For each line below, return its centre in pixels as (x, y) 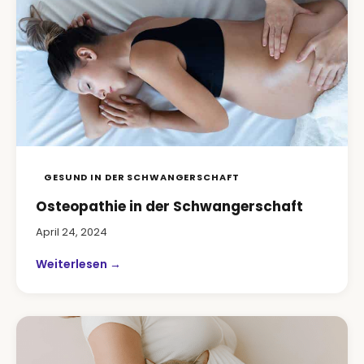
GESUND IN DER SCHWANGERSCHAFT (142, 177)
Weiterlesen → (78, 264)
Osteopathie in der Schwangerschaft (169, 206)
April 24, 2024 (71, 232)
